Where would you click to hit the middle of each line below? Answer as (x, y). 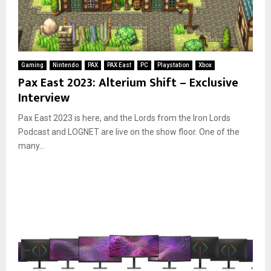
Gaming (32, 65)
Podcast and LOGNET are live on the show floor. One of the (129, 132)
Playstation (173, 65)
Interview (44, 98)
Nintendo (66, 65)
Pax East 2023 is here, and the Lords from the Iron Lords (124, 118)
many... (31, 145)
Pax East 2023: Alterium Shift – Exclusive (128, 83)
